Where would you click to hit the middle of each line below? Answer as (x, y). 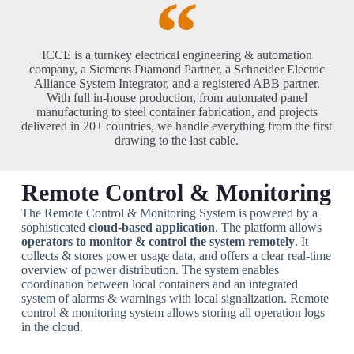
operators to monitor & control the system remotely (158, 241)
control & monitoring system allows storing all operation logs (173, 312)
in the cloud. (52, 326)
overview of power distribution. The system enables (150, 269)
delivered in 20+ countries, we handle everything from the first (177, 126)
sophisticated (55, 227)
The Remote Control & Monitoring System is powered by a (169, 213)
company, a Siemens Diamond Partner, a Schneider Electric (177, 69)
